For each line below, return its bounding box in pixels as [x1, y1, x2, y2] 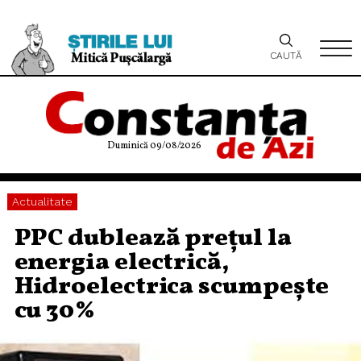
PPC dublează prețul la [14, 222, 292, 255]
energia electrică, [14, 246, 230, 280]
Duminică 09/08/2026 [107, 139, 201, 152]
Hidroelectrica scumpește [14, 270, 330, 304]
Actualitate [11, 195, 73, 208]
